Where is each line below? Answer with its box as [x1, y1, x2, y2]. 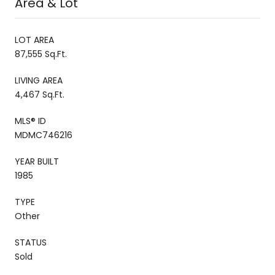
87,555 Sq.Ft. [15, 47, 67, 60]
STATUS [15, 236, 47, 249]
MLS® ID [15, 114, 46, 127]
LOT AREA [15, 33, 54, 46]
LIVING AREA [15, 74, 63, 87]
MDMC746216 [15, 128, 72, 141]
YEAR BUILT [15, 155, 59, 168]
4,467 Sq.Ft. [15, 88, 64, 101]
